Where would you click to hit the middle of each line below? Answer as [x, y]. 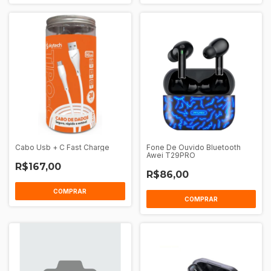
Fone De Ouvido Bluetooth [193, 147]
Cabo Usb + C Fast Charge [62, 147]
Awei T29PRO [171, 155]
